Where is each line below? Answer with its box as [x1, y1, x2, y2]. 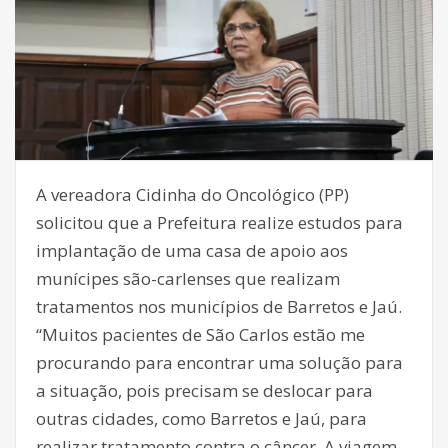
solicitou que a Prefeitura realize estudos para [36, 211, 403, 235]
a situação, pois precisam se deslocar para [36, 379, 373, 403]
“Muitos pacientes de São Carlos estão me [36, 323, 365, 347]
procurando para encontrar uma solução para [36, 351, 403, 375]
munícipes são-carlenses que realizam [36, 267, 340, 291]
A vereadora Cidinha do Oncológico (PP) [36, 183, 349, 207]
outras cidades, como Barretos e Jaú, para [36, 407, 367, 431]
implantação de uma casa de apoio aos [36, 239, 348, 263]
